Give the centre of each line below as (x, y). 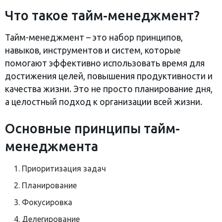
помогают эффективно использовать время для (105, 63)
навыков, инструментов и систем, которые (93, 50)
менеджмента (52, 146)
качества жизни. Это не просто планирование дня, (109, 89)
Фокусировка (47, 202)
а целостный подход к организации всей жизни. (104, 102)
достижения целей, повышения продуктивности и (109, 76)
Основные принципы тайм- (92, 129)
